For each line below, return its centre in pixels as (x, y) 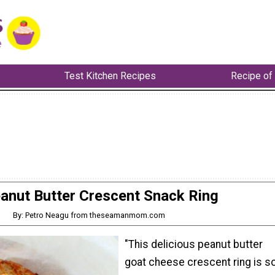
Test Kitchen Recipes (110, 76)
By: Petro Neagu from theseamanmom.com (89, 215)
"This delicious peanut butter (194, 245)
